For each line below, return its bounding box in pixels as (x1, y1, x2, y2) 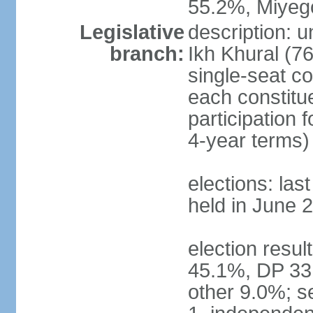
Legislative (79, 21, 184, 43)
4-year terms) (187, 129, 310, 152)
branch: (109, 43, 184, 65)
